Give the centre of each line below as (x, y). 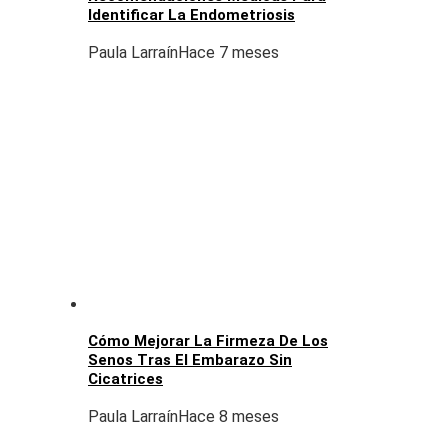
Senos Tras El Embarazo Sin (190, 360)
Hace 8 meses (228, 417)
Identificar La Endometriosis (191, 14)
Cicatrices (125, 379)
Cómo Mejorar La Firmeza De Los (208, 341)
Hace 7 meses (228, 52)
